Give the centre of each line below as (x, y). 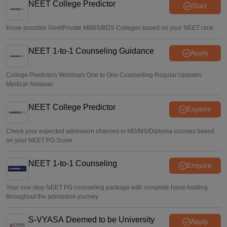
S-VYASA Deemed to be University (91, 219)
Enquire (199, 165)
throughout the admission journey (52, 196)
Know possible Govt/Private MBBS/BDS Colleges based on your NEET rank (110, 28)
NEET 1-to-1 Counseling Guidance (91, 51)
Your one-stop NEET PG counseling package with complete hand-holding (107, 187)
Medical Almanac (30, 84)
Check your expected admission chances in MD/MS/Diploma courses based (110, 131)
